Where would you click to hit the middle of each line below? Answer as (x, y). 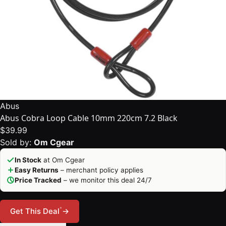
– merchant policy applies (101, 170)
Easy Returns (37, 170)
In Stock (28, 160)
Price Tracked (38, 180)
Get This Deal (35, 211)
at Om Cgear (63, 160)
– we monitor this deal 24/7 (107, 180)
